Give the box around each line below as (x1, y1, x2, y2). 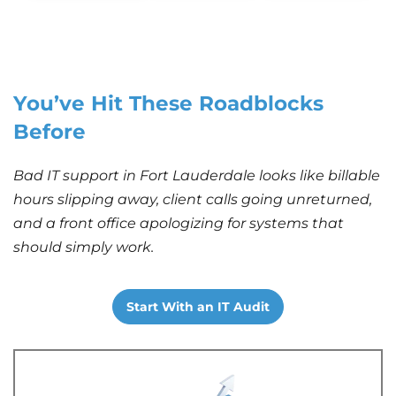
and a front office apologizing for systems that (13, 214, 344, 232)
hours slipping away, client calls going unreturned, (13, 190, 372, 208)
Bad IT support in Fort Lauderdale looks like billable (13, 166, 380, 184)
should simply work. (13, 238, 154, 255)
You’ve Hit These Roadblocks (13, 90, 324, 116)
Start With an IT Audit (126, 298, 270, 315)
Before (13, 118, 86, 144)
